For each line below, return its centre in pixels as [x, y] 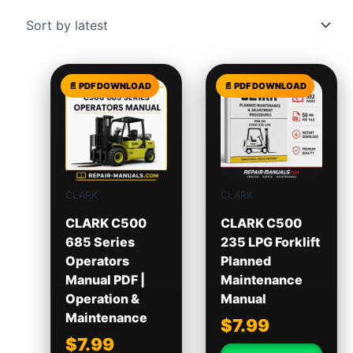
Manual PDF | [105, 280]
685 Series [100, 242]
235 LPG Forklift [270, 242]
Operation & [102, 299]
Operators [97, 261]
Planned [245, 261]
